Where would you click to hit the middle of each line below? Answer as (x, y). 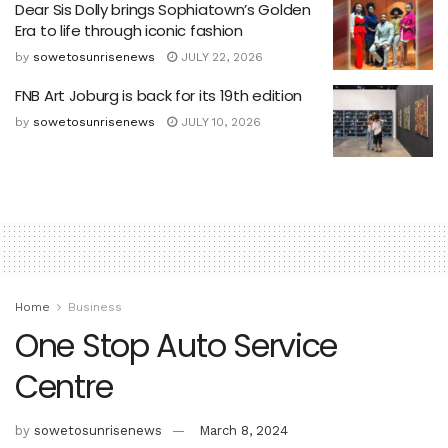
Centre (64, 386)
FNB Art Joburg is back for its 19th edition (159, 96)
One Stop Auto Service (176, 345)
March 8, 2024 (243, 430)
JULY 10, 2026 (219, 122)
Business (95, 306)
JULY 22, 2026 (220, 56)
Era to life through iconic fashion (129, 30)
